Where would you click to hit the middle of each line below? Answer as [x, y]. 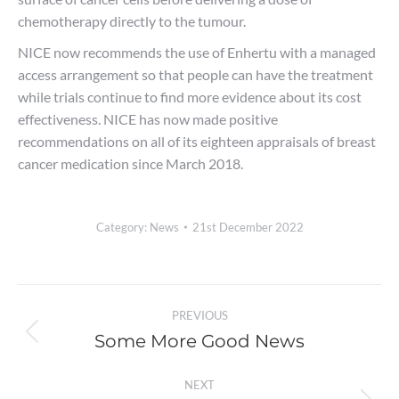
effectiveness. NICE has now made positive [148, 119]
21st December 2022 [248, 227]
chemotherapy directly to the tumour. [132, 21]
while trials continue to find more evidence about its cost [190, 97]
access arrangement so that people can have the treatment [195, 74]
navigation [97, 342]
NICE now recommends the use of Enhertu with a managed [197, 52]
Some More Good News [199, 341]
